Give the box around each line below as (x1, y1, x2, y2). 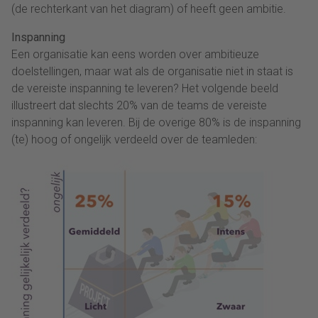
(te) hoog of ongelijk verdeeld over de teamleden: (11, 133, 257, 147)
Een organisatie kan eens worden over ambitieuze (11, 48, 259, 62)
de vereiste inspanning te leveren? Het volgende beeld (11, 82, 278, 96)
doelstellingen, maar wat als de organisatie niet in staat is (11, 65, 293, 79)
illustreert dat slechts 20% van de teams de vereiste (11, 99, 267, 113)
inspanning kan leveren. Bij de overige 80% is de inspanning (11, 116, 301, 130)
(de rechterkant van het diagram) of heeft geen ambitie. (11, 2, 286, 16)
